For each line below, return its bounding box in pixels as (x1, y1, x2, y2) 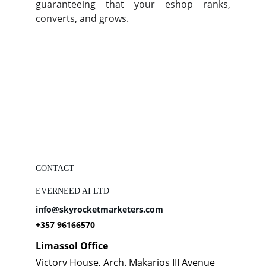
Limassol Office (36, 239, 108, 252)
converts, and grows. (36, 12, 129, 25)
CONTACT (36, 164, 74, 173)
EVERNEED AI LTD (36, 186, 109, 195)
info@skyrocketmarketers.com (36, 204, 163, 215)
